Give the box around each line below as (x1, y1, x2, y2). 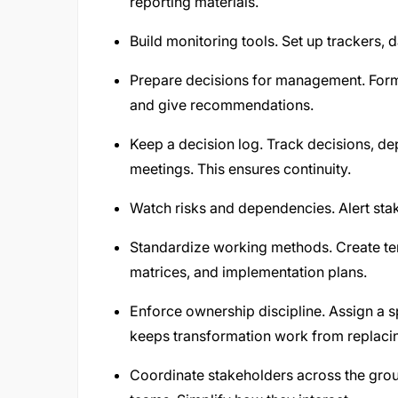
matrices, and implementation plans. (130, 263, 367, 281)
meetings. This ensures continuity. (130, 160, 351, 178)
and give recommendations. (130, 96, 314, 114)
